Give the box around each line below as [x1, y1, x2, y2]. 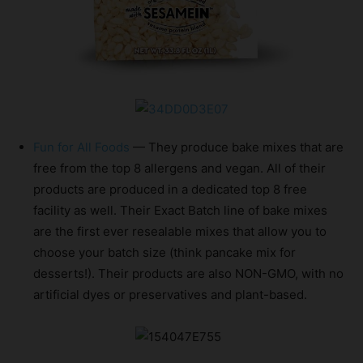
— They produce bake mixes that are [130, 139, 344, 155]
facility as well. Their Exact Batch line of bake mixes [33, 202, 327, 218]
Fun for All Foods [33, 139, 130, 155]
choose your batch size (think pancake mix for [33, 244, 296, 260]
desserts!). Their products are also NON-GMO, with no [33, 265, 344, 281]
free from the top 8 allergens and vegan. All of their [33, 160, 326, 176]
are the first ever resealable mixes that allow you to [33, 223, 327, 239]
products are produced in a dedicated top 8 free [33, 181, 307, 197]
